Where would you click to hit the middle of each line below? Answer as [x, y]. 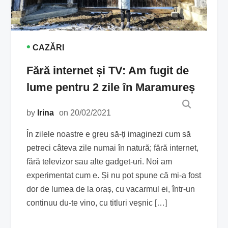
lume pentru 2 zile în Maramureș [111, 88]
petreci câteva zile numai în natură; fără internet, [113, 148]
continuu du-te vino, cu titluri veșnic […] [97, 203]
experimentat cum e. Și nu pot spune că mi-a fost [114, 176]
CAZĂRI [49, 48]
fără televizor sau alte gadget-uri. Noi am [99, 162]
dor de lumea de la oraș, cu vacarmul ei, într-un [111, 189]
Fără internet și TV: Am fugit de [108, 71]
